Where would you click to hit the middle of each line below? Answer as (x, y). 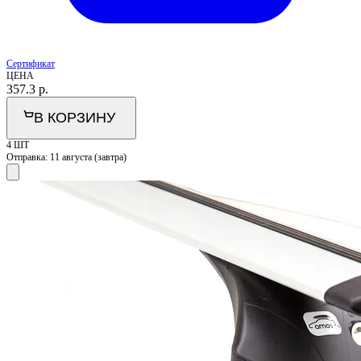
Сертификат (31, 64)
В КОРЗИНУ (75, 118)
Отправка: (28, 158)
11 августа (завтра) (88, 158)
